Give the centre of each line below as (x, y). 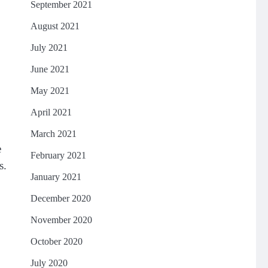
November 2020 (61, 220)
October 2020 (56, 241)
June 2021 (50, 69)
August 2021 (55, 26)
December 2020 (60, 198)
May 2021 (50, 91)
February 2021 (58, 155)
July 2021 (49, 48)
